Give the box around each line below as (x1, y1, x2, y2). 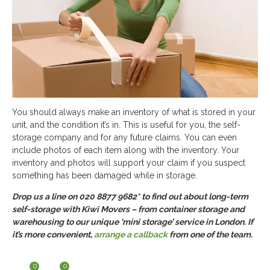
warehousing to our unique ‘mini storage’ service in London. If (12, 217, 253, 227)
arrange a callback (94, 230, 168, 240)
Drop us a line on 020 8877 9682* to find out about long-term (12, 192, 248, 202)
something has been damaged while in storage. (12, 171, 197, 181)
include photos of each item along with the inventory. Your (12, 145, 239, 155)
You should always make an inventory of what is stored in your (12, 107, 256, 118)
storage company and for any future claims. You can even (12, 133, 237, 143)
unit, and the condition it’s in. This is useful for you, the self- (12, 120, 240, 130)
